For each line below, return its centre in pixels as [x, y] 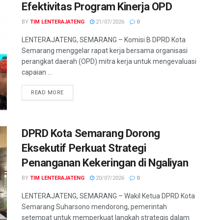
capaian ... [37, 72]
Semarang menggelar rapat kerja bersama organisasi [105, 51]
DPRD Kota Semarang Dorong [91, 133]
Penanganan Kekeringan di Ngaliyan [105, 163]
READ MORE [47, 93]
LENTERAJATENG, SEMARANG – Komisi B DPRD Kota [104, 40]
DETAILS [75, 92]
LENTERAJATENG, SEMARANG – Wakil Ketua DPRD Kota [108, 196]
